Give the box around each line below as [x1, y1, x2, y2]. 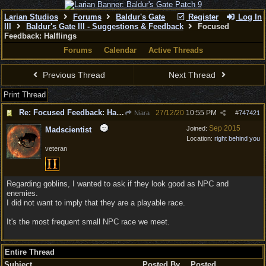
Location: [186, 135, 214, 142]
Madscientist [45, 125, 91, 134]
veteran [45, 145, 67, 152]
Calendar [103, 46, 137, 55]
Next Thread [169, 70, 218, 80]
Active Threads [148, 46, 203, 55]
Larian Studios [4, 12, 58, 21]
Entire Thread [5, 248, 55, 256]
